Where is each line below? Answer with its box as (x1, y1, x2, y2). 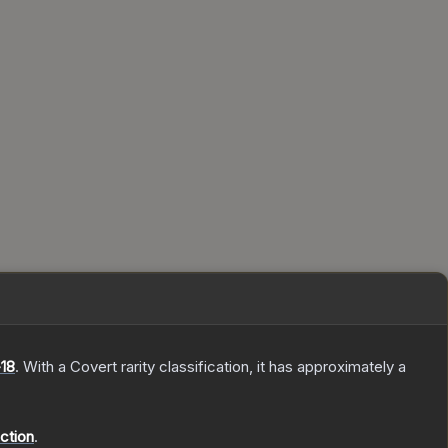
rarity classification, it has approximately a (117, 357, 406, 377)
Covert (70, 357, 117, 377)
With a (19, 357, 70, 377)
